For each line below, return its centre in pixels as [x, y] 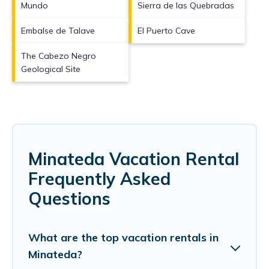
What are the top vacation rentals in [123, 238]
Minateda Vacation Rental [134, 159]
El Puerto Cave [166, 31]
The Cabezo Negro [59, 56]
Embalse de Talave [58, 31]
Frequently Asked [99, 179]
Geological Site [51, 69]
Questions [69, 199]
